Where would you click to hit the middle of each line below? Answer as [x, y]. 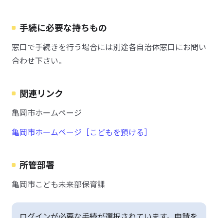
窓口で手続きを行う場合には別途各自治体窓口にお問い [109, 47]
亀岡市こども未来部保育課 [58, 184]
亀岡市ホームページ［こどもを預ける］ [82, 132]
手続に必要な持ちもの [63, 27]
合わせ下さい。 [39, 60]
